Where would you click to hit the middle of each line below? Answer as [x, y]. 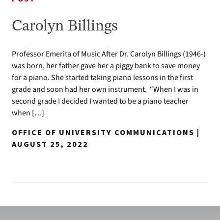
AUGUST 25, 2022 [50, 144]
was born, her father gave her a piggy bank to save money [106, 66]
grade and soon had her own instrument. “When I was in [105, 89]
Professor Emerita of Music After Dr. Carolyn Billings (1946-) [109, 54]
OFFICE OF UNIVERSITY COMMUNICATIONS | [106, 133]
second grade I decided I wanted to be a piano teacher [100, 101]
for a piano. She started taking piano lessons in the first [102, 78]
